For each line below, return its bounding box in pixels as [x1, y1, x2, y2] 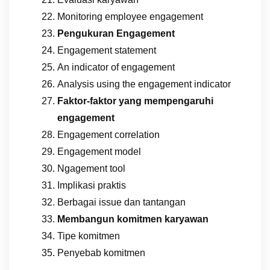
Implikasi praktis [57, 180, 126, 190]
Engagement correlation [57, 129, 160, 140]
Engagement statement [57, 45, 156, 55]
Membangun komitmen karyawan [57, 213, 209, 224]
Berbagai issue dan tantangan [57, 196, 186, 207]
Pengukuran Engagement [57, 28, 175, 39]
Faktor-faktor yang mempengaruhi [57, 95, 213, 106]
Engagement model [57, 146, 141, 157]
